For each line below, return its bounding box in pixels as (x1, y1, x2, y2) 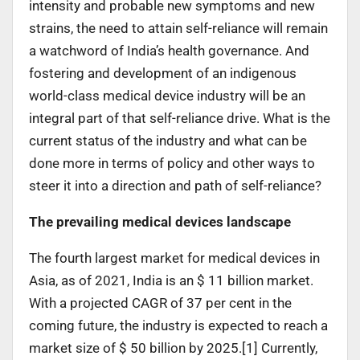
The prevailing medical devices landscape (29, 213, 291, 230)
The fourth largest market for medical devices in (29, 249, 320, 266)
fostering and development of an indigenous (29, 64, 297, 81)
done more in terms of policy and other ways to (29, 154, 315, 171)
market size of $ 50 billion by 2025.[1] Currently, (29, 339, 317, 356)
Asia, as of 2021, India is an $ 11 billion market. (29, 272, 313, 288)
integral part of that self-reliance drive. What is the (29, 109, 330, 126)
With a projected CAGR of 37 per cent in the (29, 294, 292, 311)
